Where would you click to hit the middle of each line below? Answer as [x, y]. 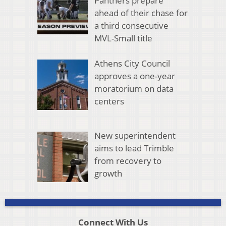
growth [108, 174]
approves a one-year [134, 76]
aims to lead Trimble [134, 148]
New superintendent [135, 136]
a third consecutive [131, 25]
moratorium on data [134, 89]
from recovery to [128, 161]
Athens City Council [132, 64]
